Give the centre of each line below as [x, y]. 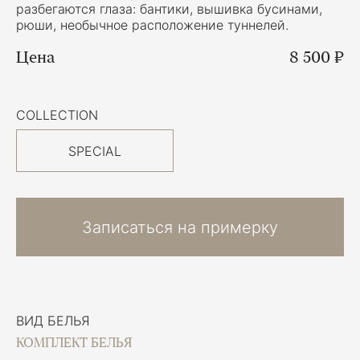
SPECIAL [95, 151]
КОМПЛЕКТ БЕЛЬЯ [74, 343]
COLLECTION [57, 115]
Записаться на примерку [180, 227]
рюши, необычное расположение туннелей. [152, 25]
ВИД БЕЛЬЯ [53, 321]
